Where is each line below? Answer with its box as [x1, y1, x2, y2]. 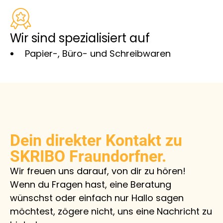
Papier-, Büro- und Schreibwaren [25, 47, 171, 60]
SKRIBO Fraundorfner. [10, 146, 166, 166]
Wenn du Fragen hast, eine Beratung [10, 178, 171, 191]
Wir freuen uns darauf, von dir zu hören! [10, 164, 186, 177]
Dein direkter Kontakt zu [10, 130, 182, 150]
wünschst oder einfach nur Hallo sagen [10, 191, 184, 204]
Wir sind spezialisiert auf [10, 29, 150, 46]
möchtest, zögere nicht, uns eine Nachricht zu [10, 205, 212, 218]
